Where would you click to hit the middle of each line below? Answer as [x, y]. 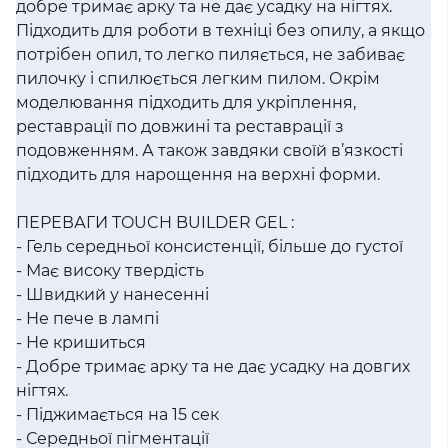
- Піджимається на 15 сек [117, 414]
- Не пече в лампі [87, 318]
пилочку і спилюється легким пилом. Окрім [198, 78]
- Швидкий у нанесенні [112, 294]
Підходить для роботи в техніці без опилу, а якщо [220, 30]
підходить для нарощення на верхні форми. [198, 174]
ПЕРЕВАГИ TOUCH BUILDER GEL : [155, 222]
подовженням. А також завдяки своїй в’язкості [209, 150]
